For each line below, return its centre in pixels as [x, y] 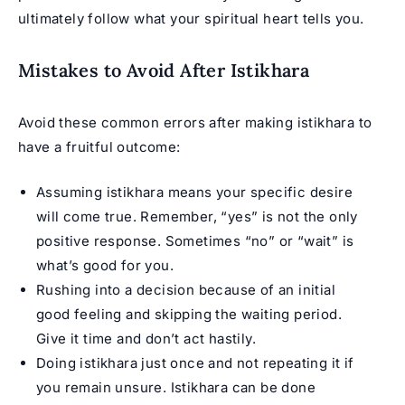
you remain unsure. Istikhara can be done [176, 387]
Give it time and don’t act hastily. [146, 338]
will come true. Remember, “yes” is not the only [197, 216]
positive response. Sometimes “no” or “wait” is [195, 240]
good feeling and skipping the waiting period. [189, 314]
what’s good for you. [105, 265]
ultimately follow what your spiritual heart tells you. [191, 19]
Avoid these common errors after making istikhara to [195, 123]
